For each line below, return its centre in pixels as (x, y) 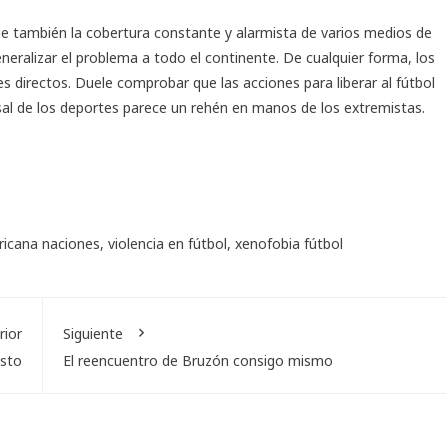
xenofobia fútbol (289, 243)
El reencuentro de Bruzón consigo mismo (197, 360)
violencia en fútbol (167, 243)
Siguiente (92, 333)
